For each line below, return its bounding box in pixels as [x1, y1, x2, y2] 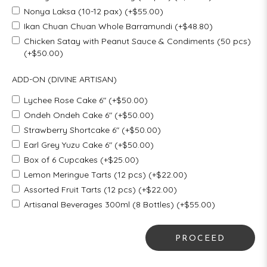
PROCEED [175, 234, 225, 243]
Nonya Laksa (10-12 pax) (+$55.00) [24, 5, 163, 17]
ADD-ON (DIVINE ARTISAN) [12, 73, 117, 85]
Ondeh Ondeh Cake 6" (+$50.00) [24, 109, 154, 120]
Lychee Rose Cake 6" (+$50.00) [24, 94, 148, 105]
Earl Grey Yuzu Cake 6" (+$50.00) [24, 139, 154, 150]
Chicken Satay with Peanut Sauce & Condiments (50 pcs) [24, 35, 251, 46]
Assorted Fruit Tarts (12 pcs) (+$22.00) [24, 184, 177, 195]
